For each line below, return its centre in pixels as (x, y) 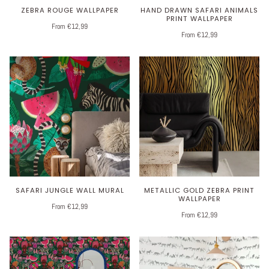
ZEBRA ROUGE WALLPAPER (70, 10)
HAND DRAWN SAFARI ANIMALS (199, 10)
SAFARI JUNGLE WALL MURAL (70, 190)
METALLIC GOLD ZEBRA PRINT (199, 190)
